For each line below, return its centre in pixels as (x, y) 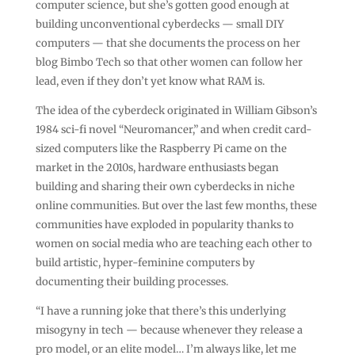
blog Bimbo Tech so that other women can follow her (169, 62)
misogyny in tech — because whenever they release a (169, 330)
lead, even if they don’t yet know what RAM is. (150, 81)
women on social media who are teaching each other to (174, 243)
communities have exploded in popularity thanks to (164, 224)
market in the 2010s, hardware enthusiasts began (157, 167)
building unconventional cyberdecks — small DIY (159, 24)
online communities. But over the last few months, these (176, 205)
